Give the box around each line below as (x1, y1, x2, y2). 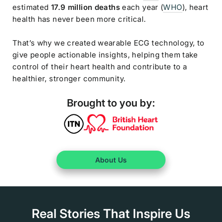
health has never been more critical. (12, 14, 146, 24)
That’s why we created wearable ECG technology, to (12, 38, 205, 48)
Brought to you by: (67, 96, 155, 109)
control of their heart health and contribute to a (12, 61, 187, 71)
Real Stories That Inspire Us (32, 206, 190, 221)
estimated (12, 2, 51, 12)
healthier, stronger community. (12, 73, 126, 83)
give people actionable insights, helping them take (12, 50, 198, 59)
